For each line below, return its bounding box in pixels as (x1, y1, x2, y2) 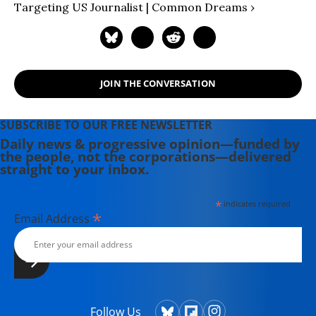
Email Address (14, 210, 92, 226)
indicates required (221, 197, 291, 209)
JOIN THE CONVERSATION (100, 77, 216, 90)
